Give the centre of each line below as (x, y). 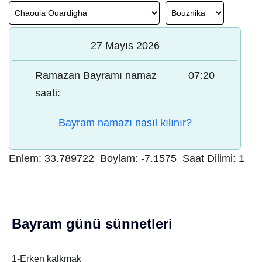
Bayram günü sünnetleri (92, 224)
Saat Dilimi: (211, 158)
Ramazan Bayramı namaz (96, 75)
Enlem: (27, 158)
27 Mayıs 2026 (125, 46)
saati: (48, 93)
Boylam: (120, 158)
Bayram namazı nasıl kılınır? (125, 123)
